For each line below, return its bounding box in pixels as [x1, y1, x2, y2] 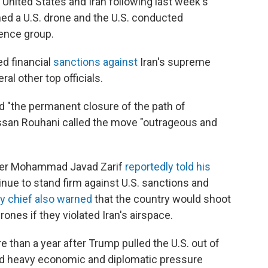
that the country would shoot [92, 192, 231, 205]
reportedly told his [125, 160, 211, 173]
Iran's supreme [138, 55, 211, 68]
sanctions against [53, 55, 138, 68]
